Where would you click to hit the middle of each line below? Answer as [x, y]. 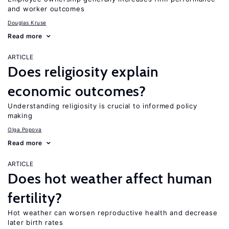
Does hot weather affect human [110, 178]
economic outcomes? [77, 91]
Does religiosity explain [84, 72]
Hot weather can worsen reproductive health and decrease [113, 213]
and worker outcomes [46, 9]
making [20, 116]
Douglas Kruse [27, 22]
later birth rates [36, 222]
